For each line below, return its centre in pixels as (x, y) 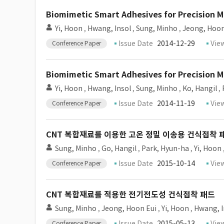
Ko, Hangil (200, 88)
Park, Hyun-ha (165, 148)
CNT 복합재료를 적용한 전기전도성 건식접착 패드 (130, 195)
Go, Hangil (119, 148)
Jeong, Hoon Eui (129, 208)
